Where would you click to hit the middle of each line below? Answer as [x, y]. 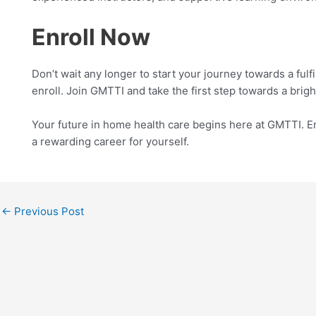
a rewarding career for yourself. [110, 142]
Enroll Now [91, 37]
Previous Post [48, 212]
